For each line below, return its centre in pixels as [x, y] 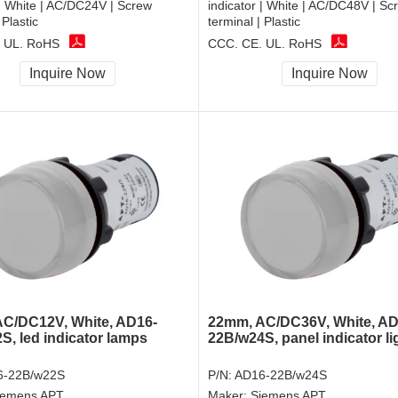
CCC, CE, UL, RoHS [265, 43]
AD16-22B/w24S [281, 375]
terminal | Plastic [254, 22]
